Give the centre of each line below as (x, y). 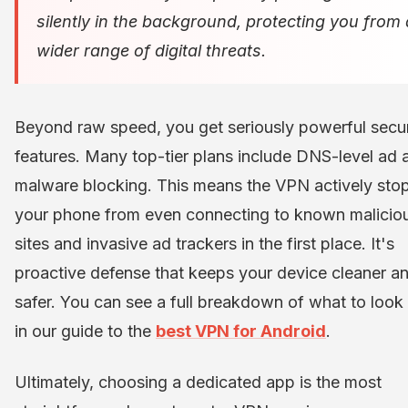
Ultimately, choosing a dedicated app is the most (198, 382)
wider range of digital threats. (151, 51)
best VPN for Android (241, 331)
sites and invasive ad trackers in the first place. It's (204, 244)
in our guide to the (85, 331)
